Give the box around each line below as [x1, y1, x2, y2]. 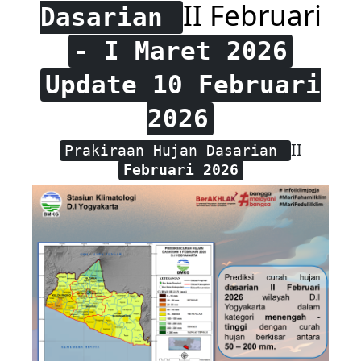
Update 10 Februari [45, 70, 321, 99]
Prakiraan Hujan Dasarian [64, 142, 286, 159]
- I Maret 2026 [73, 36, 288, 65]
